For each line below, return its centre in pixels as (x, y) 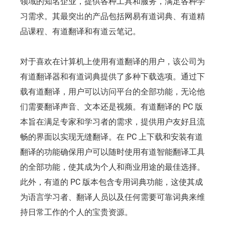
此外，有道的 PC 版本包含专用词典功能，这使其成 (111, 182)
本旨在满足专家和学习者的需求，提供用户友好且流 (113, 122)
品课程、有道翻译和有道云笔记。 (80, 31)
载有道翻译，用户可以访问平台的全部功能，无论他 (113, 91)
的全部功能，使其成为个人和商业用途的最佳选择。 (113, 167)
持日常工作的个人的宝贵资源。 (76, 212)
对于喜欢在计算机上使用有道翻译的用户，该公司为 (113, 61)
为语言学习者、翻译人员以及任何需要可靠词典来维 (113, 197)
